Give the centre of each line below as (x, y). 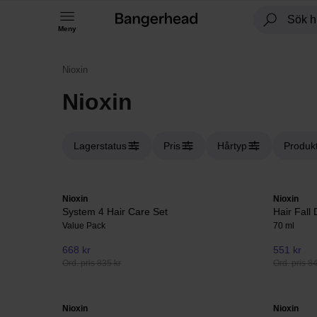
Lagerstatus (100, 146)
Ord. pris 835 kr (92, 264)
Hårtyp (232, 146)
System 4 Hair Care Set (115, 212)
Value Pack (84, 226)
